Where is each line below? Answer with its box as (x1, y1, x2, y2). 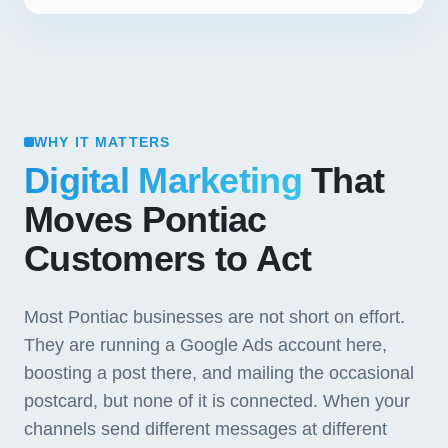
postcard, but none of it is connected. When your (24, 391, 410, 411)
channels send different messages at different (24, 419, 387, 439)
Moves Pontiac (24, 200, 267, 240)
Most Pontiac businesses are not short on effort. (24, 307, 405, 327)
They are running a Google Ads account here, (24, 335, 387, 355)
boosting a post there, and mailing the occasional (24, 363, 414, 383)
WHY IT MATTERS (34, 134, 171, 150)
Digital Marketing (24, 161, 302, 201)
